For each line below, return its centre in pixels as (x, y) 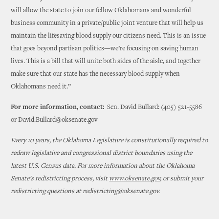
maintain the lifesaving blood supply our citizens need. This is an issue (109, 36)
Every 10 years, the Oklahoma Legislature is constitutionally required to (109, 141)
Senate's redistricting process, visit (60, 179)
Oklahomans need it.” (41, 87)
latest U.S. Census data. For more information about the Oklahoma (103, 166)
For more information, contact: (59, 108)
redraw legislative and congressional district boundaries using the (102, 153)
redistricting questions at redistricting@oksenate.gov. (86, 192)
